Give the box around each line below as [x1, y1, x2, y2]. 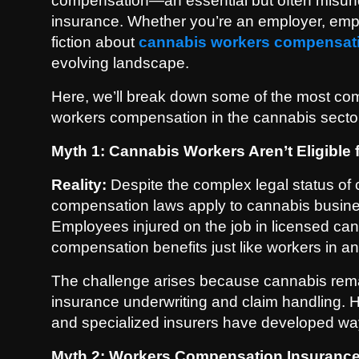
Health [12, 83, 48, 99]
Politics [12, 4, 55, 20]
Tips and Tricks [12, 122, 97, 138]
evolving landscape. [51, 54, 189, 71]
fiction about [51, 34, 139, 50]
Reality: [51, 176, 107, 193]
